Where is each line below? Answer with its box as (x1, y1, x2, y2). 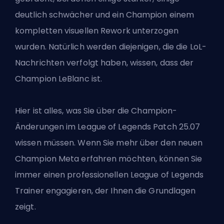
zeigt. (15, 201, 36, 213)
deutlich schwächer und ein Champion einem (15, 9, 194, 21)
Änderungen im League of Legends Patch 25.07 (15, 121, 200, 133)
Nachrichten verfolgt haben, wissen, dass (15, 57, 180, 69)
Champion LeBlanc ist (15, 73, 101, 85)
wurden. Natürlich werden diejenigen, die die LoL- (15, 41, 206, 53)
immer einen (15, 169, 67, 181)
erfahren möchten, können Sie (79, 153, 202, 165)
